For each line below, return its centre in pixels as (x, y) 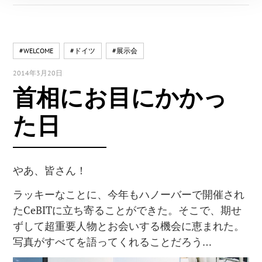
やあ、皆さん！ (50, 170)
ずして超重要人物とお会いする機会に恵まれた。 (129, 225)
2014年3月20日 (38, 73)
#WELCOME (37, 51)
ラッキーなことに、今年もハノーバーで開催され (129, 194)
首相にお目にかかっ (120, 97)
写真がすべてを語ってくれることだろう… (113, 241)
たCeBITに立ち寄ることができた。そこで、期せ (127, 210)
